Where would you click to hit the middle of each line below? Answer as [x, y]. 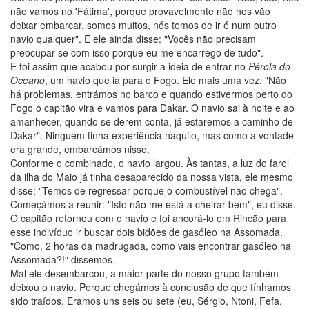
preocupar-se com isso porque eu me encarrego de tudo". [137, 52]
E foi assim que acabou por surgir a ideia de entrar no [129, 66]
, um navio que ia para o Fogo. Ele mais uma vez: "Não [166, 80]
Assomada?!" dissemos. [63, 259]
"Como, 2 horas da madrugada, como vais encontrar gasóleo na [151, 245]
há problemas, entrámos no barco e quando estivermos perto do [151, 93]
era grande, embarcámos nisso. [80, 149]
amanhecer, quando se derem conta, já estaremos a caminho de [152, 121]
